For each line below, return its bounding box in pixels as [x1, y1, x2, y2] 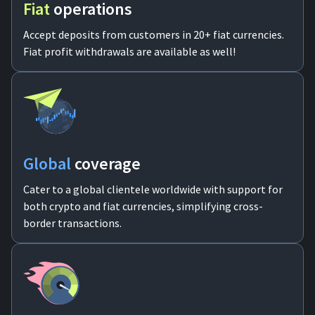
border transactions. [23, 216, 122, 230]
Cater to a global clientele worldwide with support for [23, 182, 283, 196]
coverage [75, 153, 141, 174]
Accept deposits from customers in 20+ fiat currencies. [23, 27, 284, 41]
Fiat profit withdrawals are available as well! [23, 44, 236, 58]
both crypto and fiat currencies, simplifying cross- [23, 199, 263, 213]
